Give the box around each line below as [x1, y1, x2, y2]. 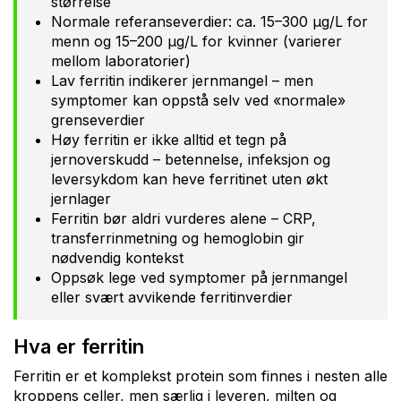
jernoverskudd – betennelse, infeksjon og [51, 149, 330, 168]
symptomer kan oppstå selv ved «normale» [51, 90, 346, 109]
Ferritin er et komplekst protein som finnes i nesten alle [13, 366, 388, 385]
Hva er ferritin [13, 334, 144, 358]
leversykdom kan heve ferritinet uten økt [51, 169, 328, 188]
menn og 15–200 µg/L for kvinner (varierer [51, 31, 342, 50]
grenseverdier [51, 110, 145, 129]
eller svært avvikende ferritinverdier [51, 287, 293, 306]
